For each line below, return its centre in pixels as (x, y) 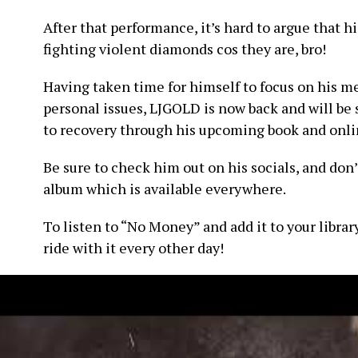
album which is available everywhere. (165, 189)
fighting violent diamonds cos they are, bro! (185, 49)
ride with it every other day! (133, 248)
